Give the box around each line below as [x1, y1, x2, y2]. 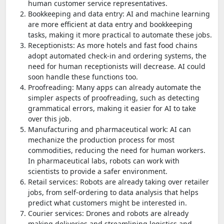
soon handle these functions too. [28, 71, 138, 81]
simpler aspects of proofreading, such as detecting [28, 92, 199, 102]
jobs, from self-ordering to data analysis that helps [28, 187, 198, 197]
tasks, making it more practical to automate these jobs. [28, 29, 212, 39]
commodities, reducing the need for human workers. [28, 145, 205, 155]
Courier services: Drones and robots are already [28, 208, 188, 218]
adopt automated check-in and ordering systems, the [28, 50, 206, 60]
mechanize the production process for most [28, 134, 174, 144]
